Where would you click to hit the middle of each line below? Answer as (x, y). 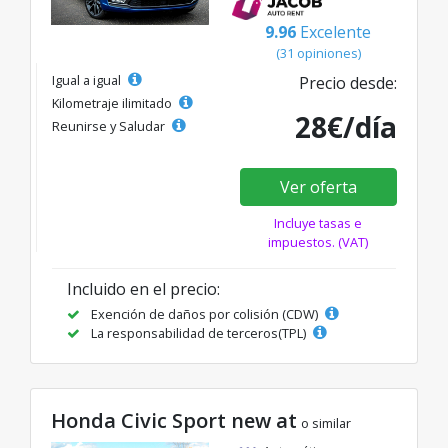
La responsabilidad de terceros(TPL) (198, 332)
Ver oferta (318, 186)
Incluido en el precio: (143, 288)
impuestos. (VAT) (318, 241)
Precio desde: (348, 82)
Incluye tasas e (318, 222)
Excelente (335, 31)
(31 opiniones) (318, 52)
